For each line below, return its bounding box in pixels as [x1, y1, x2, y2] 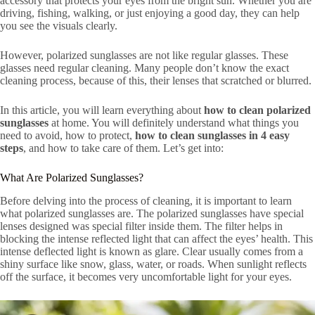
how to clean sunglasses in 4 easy [135, 129, 290, 141]
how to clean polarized [204, 104, 311, 116]
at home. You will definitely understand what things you [49, 117, 299, 129]
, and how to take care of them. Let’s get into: [23, 142, 224, 154]
